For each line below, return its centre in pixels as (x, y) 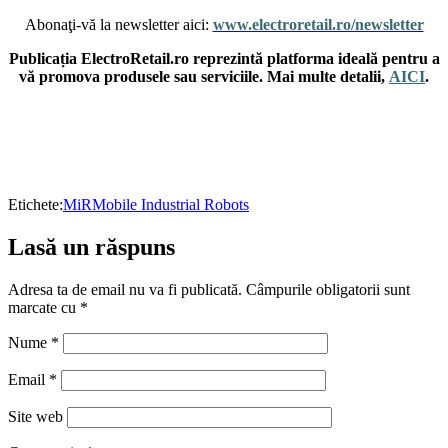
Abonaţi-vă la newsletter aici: (118, 24)
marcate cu (44, 307)
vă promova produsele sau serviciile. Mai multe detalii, (204, 76)
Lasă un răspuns (91, 246)
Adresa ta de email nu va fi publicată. (125, 289)
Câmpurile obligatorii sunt (328, 289)
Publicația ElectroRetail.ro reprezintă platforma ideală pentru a (224, 58)
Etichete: (35, 204)
